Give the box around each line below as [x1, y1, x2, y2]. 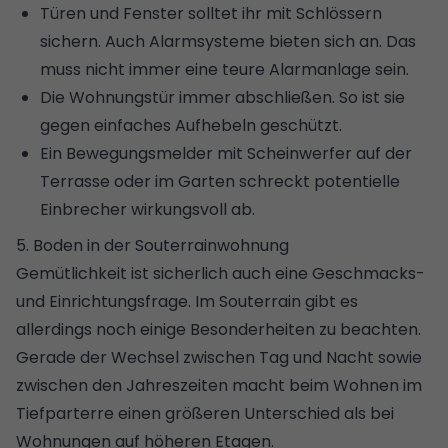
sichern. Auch [40, 29, 149, 53]
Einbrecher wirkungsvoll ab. [40, 197, 255, 221]
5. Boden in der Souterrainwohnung [16, 233, 289, 257]
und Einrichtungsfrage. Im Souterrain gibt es [16, 289, 358, 313]
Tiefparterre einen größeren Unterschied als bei [16, 401, 394, 425]
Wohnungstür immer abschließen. [69, 85, 335, 109]
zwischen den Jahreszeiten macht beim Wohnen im [16, 373, 422, 397]
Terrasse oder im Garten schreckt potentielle [40, 169, 400, 193]
